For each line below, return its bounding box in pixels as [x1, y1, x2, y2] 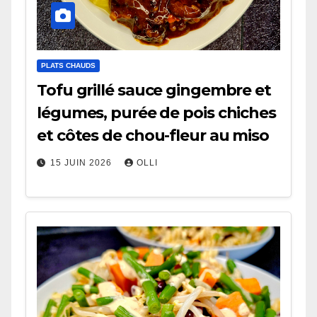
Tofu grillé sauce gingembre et [37, 80, 271, 100]
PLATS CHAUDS [41, 61, 96, 69]
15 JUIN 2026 [50, 157, 115, 168]
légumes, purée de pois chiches [37, 103, 276, 122]
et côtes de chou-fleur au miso [37, 125, 269, 145]
